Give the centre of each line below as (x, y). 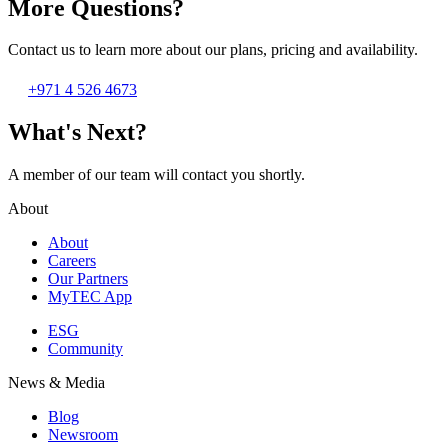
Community (85, 349)
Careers (72, 261)
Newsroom (83, 435)
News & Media (56, 383)
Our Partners (88, 279)
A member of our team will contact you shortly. (156, 175)
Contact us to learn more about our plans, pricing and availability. (213, 50)
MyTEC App (90, 297)
